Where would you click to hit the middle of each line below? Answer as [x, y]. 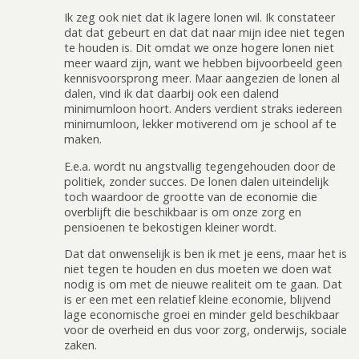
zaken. [81, 345]
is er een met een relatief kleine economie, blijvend [198, 300]
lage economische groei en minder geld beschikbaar [202, 315]
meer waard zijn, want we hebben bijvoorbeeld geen [203, 63]
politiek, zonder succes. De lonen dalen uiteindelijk [196, 181]
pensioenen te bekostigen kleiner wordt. [170, 227]
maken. [83, 139]
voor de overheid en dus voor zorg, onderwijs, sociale [206, 330]
